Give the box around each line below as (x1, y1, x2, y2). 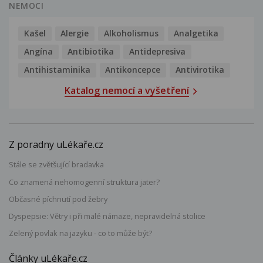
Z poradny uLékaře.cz (9, 138, 103, 151)
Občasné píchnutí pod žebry (9, 193, 107, 204)
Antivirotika (175, 64, 224, 76)
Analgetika (173, 27, 218, 39)
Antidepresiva (129, 45, 186, 57)
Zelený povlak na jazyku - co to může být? (9, 228, 152, 239)
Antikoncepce (105, 64, 161, 76)
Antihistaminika (23, 64, 90, 76)
